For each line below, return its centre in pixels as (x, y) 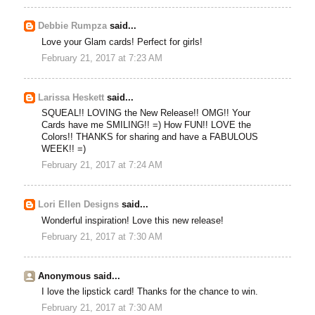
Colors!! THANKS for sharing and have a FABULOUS (150, 137)
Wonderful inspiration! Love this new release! (133, 220)
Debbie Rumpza (73, 26)
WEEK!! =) (64, 149)
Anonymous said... (79, 276)
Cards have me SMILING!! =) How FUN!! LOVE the (147, 126)
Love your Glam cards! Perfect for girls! (122, 42)
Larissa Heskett (71, 97)
